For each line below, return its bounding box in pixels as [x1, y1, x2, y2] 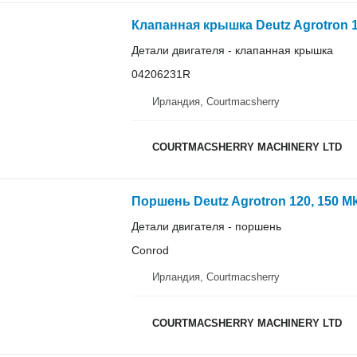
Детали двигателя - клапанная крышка [131, 44, 333, 57]
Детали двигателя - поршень [131, 219, 281, 233]
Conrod [131, 243, 169, 257]
